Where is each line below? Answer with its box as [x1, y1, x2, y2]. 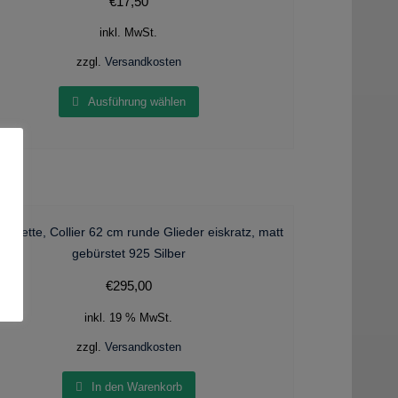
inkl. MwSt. [99, 26, 158, 39]
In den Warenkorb [91, 380, 182, 394]
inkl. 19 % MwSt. [84, 311, 173, 324]
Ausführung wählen [87, 95, 186, 109]
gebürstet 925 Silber [71, 246, 186, 261]
